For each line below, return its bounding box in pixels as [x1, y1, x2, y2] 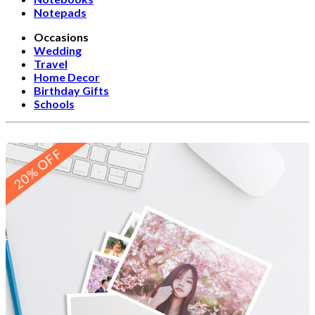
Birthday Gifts [34, 84, 109, 97]
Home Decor [34, 70, 100, 84]
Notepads [34, 6, 86, 19]
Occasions [34, 30, 89, 44]
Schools [34, 97, 75, 110]
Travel [34, 57, 67, 70]
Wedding [34, 44, 82, 57]
